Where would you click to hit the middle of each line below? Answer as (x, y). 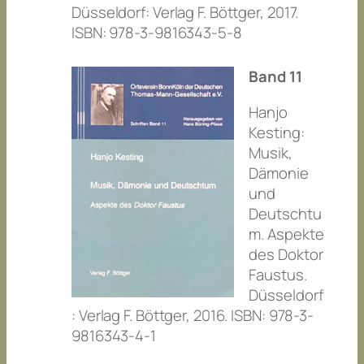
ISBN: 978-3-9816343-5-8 (157, 33)
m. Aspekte (286, 234)
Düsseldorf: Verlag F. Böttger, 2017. (185, 13)
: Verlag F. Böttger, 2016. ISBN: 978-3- (193, 315)
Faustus (276, 274)
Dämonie (279, 173)
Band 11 (275, 76)
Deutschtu (285, 213)
